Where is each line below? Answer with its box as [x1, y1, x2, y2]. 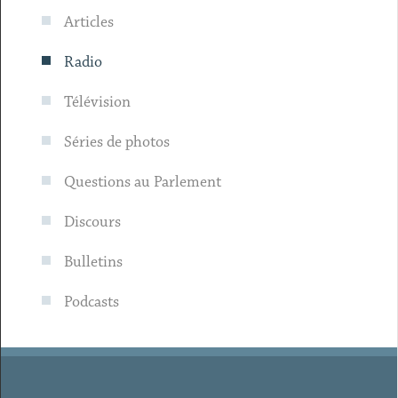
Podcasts [63, 292, 119, 312]
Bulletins [63, 252, 123, 272]
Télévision [63, 92, 131, 112]
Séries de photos [63, 132, 170, 152]
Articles [63, 12, 114, 32]
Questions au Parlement [63, 172, 221, 192]
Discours [63, 212, 121, 232]
